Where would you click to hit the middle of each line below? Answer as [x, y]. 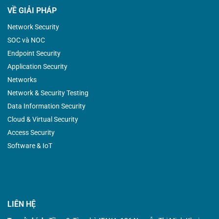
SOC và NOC [26, 40]
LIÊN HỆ [22, 204]
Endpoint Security [34, 54]
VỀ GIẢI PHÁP [32, 11]
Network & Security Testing [48, 93]
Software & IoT [30, 146]
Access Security [31, 133]
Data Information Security [46, 106]
